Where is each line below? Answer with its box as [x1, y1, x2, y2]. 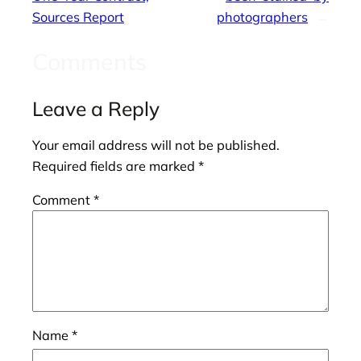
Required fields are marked [32, 157, 198, 174]
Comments [32, 46, 147, 76]
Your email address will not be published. [32, 136, 280, 153]
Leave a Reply [32, 96, 160, 122]
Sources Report [32, 9, 124, 26]
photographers [217, 9, 308, 26]
